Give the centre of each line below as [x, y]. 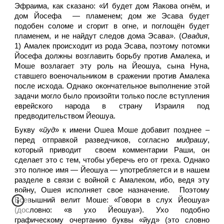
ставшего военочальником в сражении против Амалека [112, 76]
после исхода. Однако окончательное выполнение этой [112, 86]
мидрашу [192, 140]
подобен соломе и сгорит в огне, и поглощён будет [112, 26]
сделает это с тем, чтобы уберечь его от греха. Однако [112, 160]
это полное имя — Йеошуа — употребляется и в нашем [112, 170]
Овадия [194, 36]
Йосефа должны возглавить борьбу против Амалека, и [112, 56]
